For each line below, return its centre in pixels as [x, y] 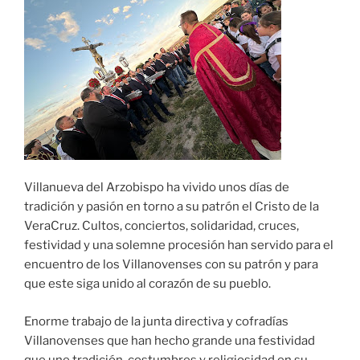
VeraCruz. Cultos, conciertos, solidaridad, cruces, [162, 226]
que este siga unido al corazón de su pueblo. [149, 284]
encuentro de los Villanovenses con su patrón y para [171, 265]
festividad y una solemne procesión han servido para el [179, 245]
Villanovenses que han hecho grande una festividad [170, 340]
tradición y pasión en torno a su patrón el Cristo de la [172, 207]
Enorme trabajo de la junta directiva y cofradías [156, 321]
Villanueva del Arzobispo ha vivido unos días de [157, 188]
